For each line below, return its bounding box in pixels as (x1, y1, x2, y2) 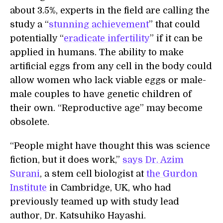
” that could (149, 19, 200, 29)
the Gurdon (146, 169, 198, 179)
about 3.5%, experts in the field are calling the (10, 5, 210, 15)
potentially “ (10, 33, 64, 43)
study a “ (10, 19, 49, 29)
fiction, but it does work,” (10, 155, 122, 165)
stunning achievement (49, 19, 149, 29)
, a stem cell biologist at (40, 169, 146, 179)
